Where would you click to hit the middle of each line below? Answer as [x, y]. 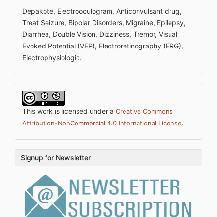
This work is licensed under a [69, 111]
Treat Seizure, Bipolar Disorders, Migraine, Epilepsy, [104, 23]
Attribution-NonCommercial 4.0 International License [102, 123]
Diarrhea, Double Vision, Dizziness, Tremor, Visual [100, 34]
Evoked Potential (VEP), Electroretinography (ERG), [103, 46]
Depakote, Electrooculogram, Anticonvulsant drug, [102, 11]
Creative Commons [144, 111]
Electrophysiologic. [52, 57]
